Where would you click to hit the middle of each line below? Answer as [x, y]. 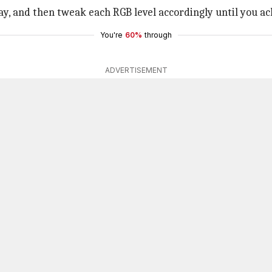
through [158, 35]
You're [111, 35]
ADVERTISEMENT [136, 70]
